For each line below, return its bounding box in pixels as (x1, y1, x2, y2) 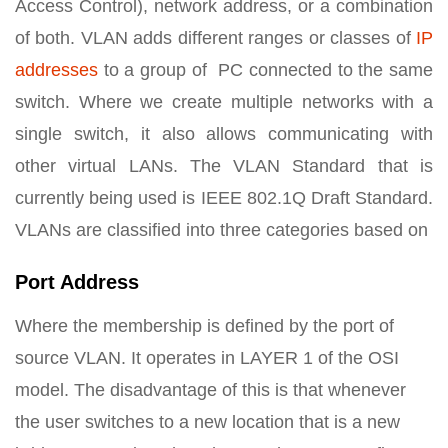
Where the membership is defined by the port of (15, 316, 394, 337)
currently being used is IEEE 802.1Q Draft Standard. (15, 188, 433, 209)
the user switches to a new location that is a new (15, 412, 400, 433)
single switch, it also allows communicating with (15, 124, 433, 145)
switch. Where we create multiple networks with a (15, 92, 433, 113)
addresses (15, 60, 98, 81)
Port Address (15, 271, 139, 294)
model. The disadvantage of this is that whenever (15, 380, 406, 401)
